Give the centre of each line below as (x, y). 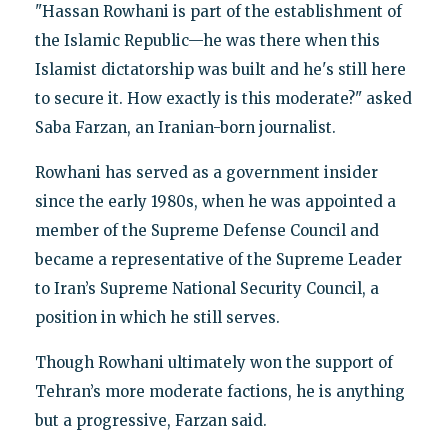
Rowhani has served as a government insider (206, 173)
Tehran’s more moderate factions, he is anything (219, 392)
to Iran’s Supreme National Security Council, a (206, 289)
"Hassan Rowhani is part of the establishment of (218, 12)
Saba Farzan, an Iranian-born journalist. (185, 128)
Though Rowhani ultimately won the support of (213, 363)
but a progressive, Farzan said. (150, 421)
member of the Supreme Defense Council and (206, 231)
